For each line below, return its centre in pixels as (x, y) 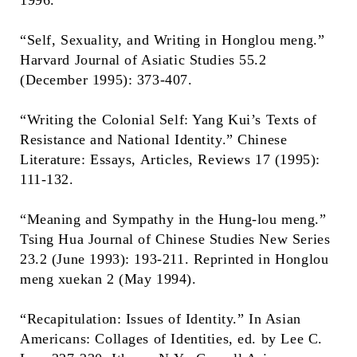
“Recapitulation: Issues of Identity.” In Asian (161, 319)
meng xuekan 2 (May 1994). (108, 279)
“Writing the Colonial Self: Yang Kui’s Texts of (169, 120)
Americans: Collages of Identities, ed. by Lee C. (171, 339)
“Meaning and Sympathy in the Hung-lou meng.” (173, 219)
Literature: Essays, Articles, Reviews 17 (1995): (170, 159)
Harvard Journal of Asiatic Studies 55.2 (143, 60)
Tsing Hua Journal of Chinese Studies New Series (175, 239)
